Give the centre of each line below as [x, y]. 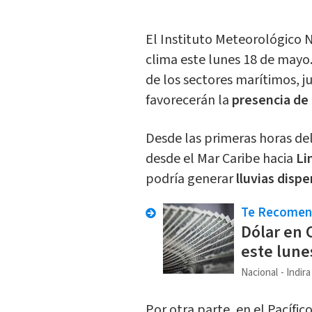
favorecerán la [187, 101]
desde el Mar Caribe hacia [220, 159]
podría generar [189, 179]
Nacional [259, 273]
